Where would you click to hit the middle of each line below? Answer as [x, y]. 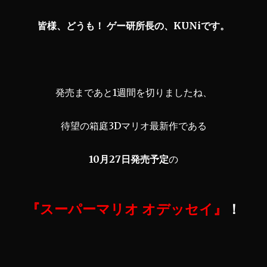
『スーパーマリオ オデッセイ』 [127, 209]
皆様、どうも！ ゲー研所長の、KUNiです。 [133, 25]
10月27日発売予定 [129, 159]
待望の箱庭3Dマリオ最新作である [133, 125]
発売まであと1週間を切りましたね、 [133, 92]
